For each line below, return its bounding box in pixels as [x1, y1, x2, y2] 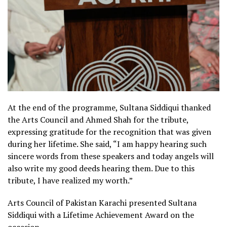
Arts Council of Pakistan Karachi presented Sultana [8, 197, 197, 208]
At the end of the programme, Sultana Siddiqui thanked [8, 101, 211, 113]
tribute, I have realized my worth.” [8, 174, 133, 186]
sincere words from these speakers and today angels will [8, 150, 214, 162]
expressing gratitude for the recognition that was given [8, 126, 211, 137]
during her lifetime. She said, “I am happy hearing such [8, 138, 207, 149]
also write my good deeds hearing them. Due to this [8, 162, 195, 174]
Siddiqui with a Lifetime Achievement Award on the [8, 209, 194, 220]
